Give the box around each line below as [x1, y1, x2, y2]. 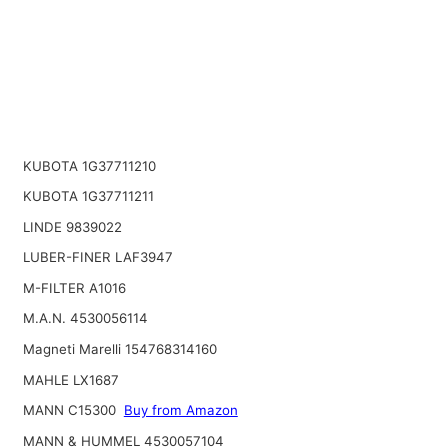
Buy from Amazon [123, 402, 238, 419]
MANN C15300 [22, 402, 116, 419]
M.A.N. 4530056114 [22, 310, 148, 327]
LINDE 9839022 [22, 218, 122, 235]
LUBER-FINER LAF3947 [22, 249, 173, 266]
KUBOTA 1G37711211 [22, 188, 154, 205]
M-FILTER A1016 [22, 279, 126, 296]
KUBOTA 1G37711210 [22, 157, 156, 174]
